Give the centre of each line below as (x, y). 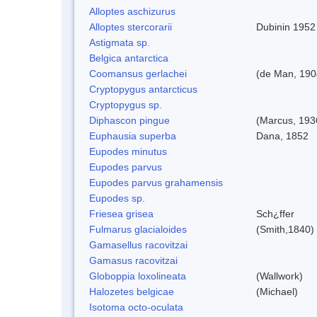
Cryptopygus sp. (126, 104)
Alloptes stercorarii (131, 27)
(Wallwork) (279, 276)
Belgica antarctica (129, 58)
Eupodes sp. (117, 198)
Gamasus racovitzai (133, 260)
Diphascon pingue (129, 120)
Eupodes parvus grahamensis (156, 182)
